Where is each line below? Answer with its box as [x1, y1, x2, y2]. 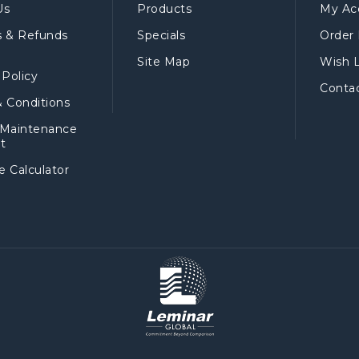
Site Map [137, 54, 190, 69]
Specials [137, 28, 185, 42]
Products [137, 2, 192, 16]
